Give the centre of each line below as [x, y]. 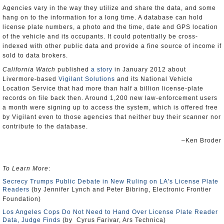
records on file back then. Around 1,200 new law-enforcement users [110, 98]
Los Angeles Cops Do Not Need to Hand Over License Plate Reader [110, 212]
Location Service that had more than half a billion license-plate [103, 88]
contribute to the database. [45, 126]
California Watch [29, 69]
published [73, 69]
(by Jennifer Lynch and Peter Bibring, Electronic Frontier [120, 189]
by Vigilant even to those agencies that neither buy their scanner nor [112, 117]
